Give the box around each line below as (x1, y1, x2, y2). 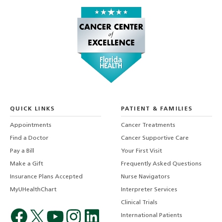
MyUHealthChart (10, 187, 56, 193)
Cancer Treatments (121, 122, 176, 129)
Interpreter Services (121, 187, 178, 193)
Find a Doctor (10, 135, 49, 142)
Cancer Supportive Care (121, 135, 189, 142)
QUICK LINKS (10, 106, 55, 112)
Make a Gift (10, 161, 43, 167)
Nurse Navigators (121, 174, 170, 180)
